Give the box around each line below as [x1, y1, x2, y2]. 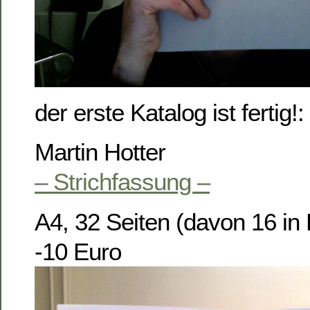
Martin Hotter [35, 138, 165, 166]
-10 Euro [35, 237, 121, 265]
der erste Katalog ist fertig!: [35, 98, 304, 126]
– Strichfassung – [35, 168, 210, 196]
